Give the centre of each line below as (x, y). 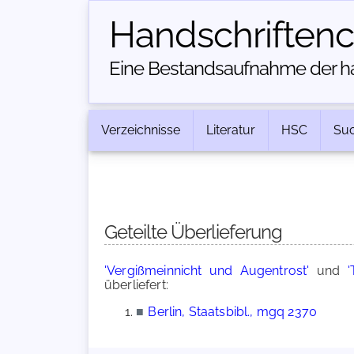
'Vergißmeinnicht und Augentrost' (207, 271)
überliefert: (136, 285)
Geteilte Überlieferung (193, 232)
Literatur (231, 130)
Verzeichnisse (141, 130)
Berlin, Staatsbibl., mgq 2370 (232, 312)
